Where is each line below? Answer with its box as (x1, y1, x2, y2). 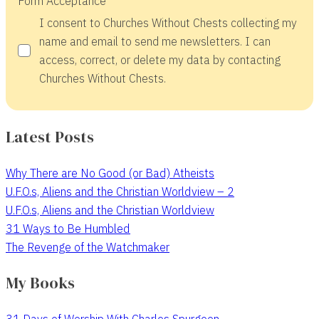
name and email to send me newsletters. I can (38, 34, 271, 49)
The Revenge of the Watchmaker (6, 239, 169, 255)
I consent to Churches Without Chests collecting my (38, 16, 297, 31)
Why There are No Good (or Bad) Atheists (6, 165, 214, 181)
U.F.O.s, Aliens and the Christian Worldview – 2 (6, 184, 234, 199)
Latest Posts (6, 126, 94, 148)
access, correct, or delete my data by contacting (38, 53, 281, 68)
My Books (6, 272, 75, 294)
